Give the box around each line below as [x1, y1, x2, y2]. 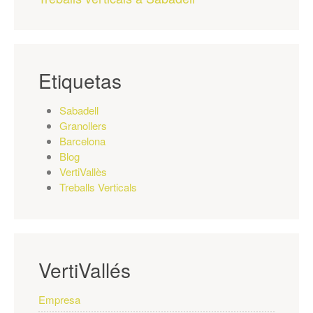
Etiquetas [38, 66, 122, 94]
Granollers [59, 118, 107, 133]
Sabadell [59, 103, 99, 117]
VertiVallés [38, 256, 131, 284]
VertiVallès [59, 164, 107, 179]
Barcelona [59, 133, 105, 148]
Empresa [38, 292, 80, 307]
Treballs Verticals [59, 180, 137, 194]
